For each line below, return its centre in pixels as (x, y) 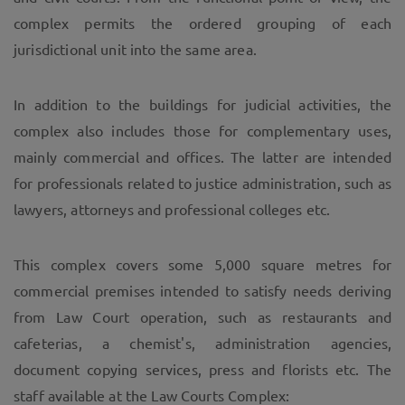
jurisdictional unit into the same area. (135, 49)
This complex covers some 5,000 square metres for (202, 264)
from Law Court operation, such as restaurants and (202, 317)
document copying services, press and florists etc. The (202, 369)
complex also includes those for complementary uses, (202, 131)
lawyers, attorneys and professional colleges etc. (172, 209)
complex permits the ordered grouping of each (202, 23)
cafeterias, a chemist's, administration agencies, (202, 343)
